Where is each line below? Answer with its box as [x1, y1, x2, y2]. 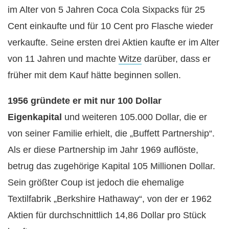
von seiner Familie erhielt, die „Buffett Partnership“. [8, 128, 215, 139]
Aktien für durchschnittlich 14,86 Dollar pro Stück [8, 210, 206, 220]
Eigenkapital [8, 111, 62, 122]
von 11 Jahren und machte [8, 53, 119, 64]
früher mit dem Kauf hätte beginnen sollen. [8, 70, 181, 80]
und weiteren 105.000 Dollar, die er [62, 111, 207, 122]
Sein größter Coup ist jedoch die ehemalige [8, 177, 184, 188]
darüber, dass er [142, 53, 211, 64]
